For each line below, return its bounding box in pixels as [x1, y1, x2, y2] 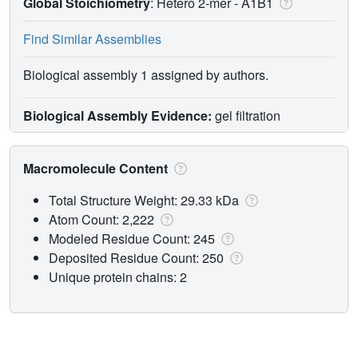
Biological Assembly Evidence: [23, 105, 212, 125]
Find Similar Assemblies [23, 29, 161, 48]
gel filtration [212, 105, 280, 125]
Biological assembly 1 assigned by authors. [23, 65, 268, 84]
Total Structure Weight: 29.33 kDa [49, 190, 242, 209]
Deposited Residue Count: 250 [49, 248, 227, 267]
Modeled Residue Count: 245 [49, 229, 218, 248]
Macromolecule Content [23, 158, 171, 177]
